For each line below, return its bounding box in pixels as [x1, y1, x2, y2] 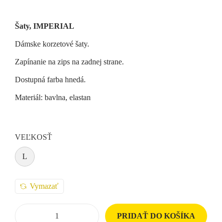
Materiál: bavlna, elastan [15, 93, 91, 102]
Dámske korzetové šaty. [15, 40, 89, 49]
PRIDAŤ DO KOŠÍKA [117, 212, 195, 221]
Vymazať [30, 182, 58, 191]
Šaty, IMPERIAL [15, 22, 74, 31]
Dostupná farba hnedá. [15, 75, 86, 84]
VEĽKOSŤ [15, 133, 52, 142]
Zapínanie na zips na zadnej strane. [15, 57, 124, 66]
